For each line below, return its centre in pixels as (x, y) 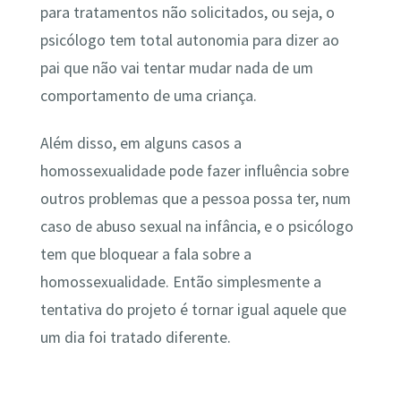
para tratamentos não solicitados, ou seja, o (187, 12)
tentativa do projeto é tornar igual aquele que (193, 310)
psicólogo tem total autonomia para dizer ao (189, 40)
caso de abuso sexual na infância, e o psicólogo (196, 227)
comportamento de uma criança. (148, 95)
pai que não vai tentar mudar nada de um (176, 68)
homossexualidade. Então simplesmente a (180, 282)
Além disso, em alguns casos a (141, 144)
